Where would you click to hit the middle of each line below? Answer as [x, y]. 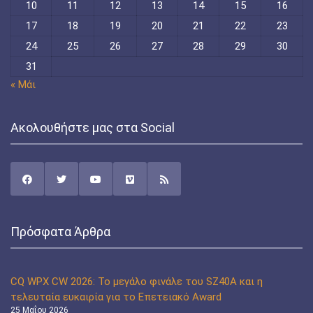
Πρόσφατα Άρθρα [60, 232]
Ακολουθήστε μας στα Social [93, 128]
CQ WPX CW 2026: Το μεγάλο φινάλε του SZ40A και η [137, 282]
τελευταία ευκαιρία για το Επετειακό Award [116, 297]
